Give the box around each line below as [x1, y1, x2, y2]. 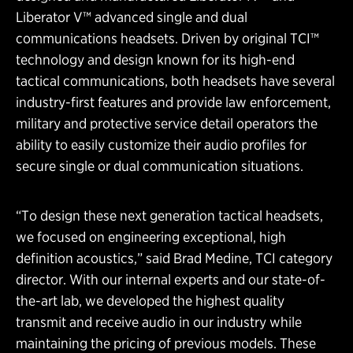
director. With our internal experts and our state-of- [16, 271, 325, 288]
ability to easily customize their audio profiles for [16, 136, 307, 154]
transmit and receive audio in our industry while [16, 314, 302, 331]
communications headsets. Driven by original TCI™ [16, 30, 319, 47]
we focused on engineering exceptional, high [16, 229, 286, 246]
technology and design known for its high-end [16, 51, 295, 69]
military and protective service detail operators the [16, 115, 318, 132]
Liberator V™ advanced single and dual [16, 9, 247, 26]
